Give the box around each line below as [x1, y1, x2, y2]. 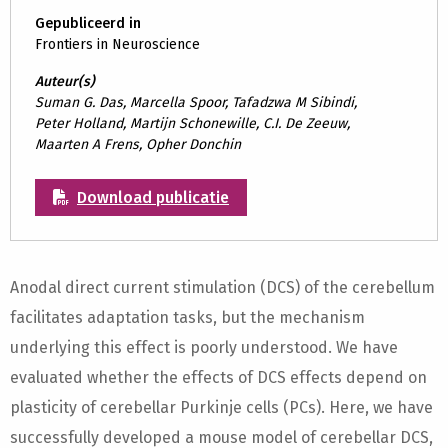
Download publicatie [77, 188, 229, 207]
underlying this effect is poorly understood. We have [10, 338, 398, 357]
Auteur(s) [35, 73, 95, 90]
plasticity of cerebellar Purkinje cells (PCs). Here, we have [10, 398, 433, 417]
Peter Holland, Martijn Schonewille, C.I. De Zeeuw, [35, 115, 350, 132]
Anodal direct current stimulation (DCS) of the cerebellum [10, 278, 435, 297]
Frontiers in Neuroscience [35, 36, 200, 53]
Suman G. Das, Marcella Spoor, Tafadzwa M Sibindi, [35, 94, 357, 111]
